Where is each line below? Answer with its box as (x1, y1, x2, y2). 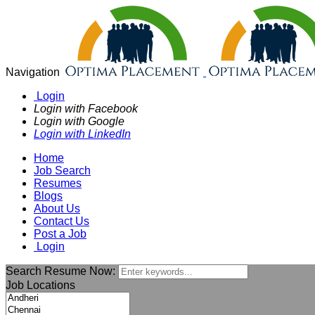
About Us (34, 202, 80, 214)
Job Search (34, 165, 91, 176)
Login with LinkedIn (34, 128, 131, 140)
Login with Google (34, 115, 124, 127)
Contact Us (34, 215, 89, 227)
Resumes (34, 177, 82, 189)
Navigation (6, 66, 60, 78)
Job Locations (6, 279, 75, 291)
